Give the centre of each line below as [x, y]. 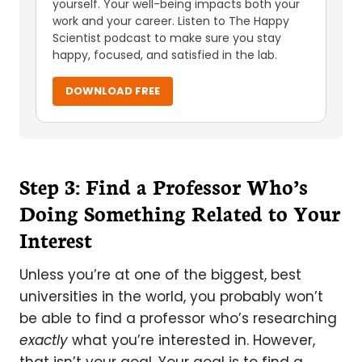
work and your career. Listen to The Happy [171, 21]
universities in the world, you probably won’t [171, 297]
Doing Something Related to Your [180, 213]
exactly [44, 340]
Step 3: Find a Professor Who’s [164, 186]
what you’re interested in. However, [192, 340]
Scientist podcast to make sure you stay [167, 38]
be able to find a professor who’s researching [178, 318]
